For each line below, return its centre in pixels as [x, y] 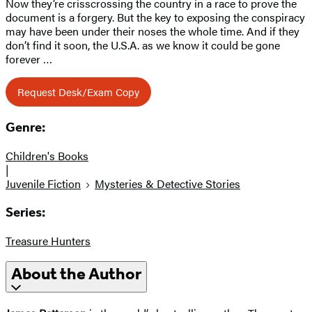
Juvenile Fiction [43, 184]
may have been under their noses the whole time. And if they [153, 31]
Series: [25, 212]
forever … [29, 58]
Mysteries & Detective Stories [167, 184]
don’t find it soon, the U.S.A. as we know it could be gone [143, 45]
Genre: [25, 128]
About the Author [76, 274]
